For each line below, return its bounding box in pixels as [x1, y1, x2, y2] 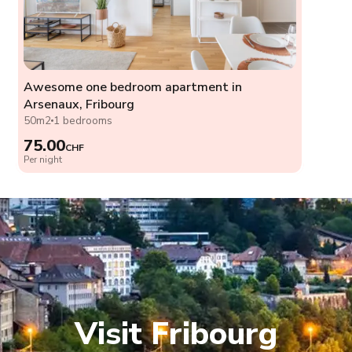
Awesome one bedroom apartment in [24, 78, 242, 96]
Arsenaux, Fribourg [24, 95, 134, 113]
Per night [24, 152, 62, 166]
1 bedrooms [53, 112, 112, 128]
